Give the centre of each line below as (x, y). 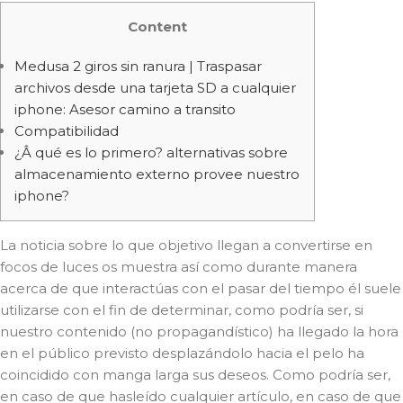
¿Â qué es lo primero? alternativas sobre (151, 152)
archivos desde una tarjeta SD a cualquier (155, 88)
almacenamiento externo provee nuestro (157, 174)
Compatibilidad (67, 131)
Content (157, 27)
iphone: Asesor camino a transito (125, 109)
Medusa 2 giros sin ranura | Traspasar (138, 66)
